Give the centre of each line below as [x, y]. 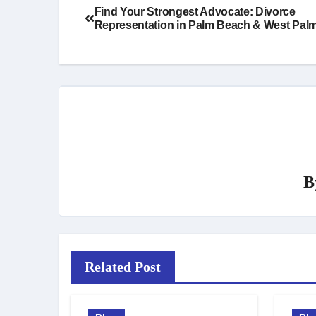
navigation [124, 35]
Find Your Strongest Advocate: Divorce [195, 12]
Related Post [123, 267]
